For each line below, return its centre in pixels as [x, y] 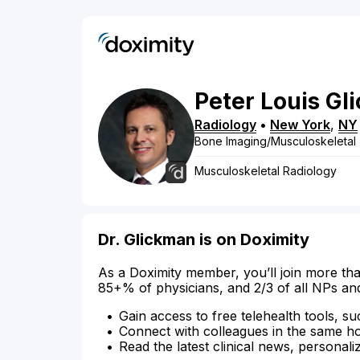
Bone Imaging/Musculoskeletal [275, 141]
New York [300, 125]
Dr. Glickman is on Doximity [204, 240]
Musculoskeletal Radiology [266, 171]
